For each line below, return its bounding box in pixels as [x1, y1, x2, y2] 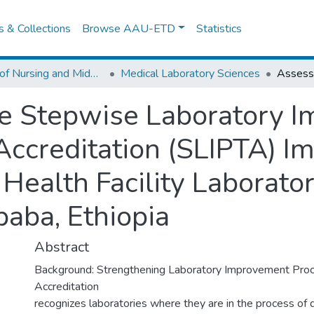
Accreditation [34, 279, 99, 294]
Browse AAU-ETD [82, 20, 176, 36]
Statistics [196, 20, 243, 36]
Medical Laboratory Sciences [121, 66, 260, 81]
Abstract [34, 238, 89, 257]
